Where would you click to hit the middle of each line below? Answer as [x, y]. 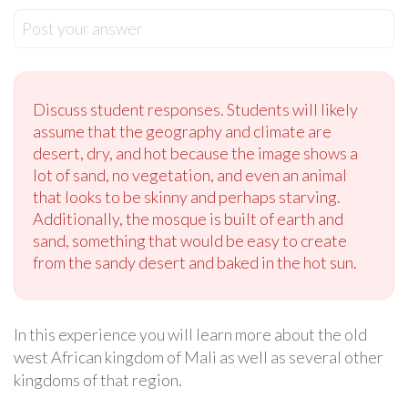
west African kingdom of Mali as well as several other [199, 357]
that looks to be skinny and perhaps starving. [187, 197]
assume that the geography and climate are [182, 132]
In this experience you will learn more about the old [190, 335]
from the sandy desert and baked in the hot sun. [195, 263]
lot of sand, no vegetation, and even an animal [190, 175]
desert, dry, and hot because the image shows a [195, 153]
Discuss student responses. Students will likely [195, 110]
